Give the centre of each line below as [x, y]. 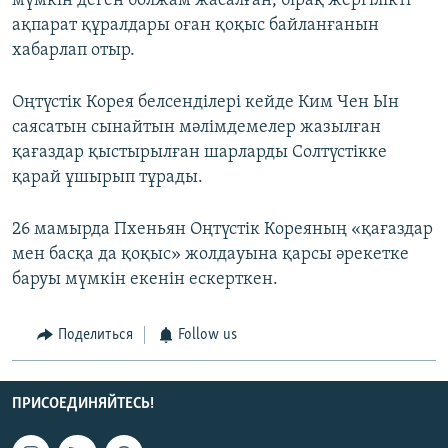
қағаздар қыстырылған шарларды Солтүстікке [199, 153]
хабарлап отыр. [73, 51]
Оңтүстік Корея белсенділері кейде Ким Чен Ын [205, 103]
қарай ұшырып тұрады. [107, 178]
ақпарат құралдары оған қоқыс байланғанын [195, 26]
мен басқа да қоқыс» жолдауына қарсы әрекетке [210, 255]
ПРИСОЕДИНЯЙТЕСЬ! [83, 403]
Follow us [207, 335]
